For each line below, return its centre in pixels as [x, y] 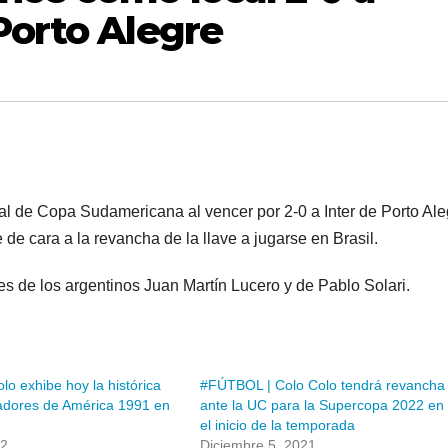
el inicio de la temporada [277, 425]
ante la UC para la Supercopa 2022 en [322, 405]
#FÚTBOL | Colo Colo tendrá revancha [322, 385]
